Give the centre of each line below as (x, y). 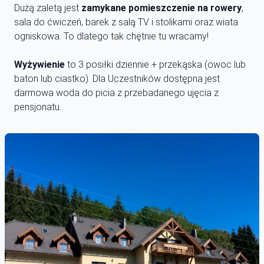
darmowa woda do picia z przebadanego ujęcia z (116, 93)
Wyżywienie (41, 65)
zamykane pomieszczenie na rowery (161, 8)
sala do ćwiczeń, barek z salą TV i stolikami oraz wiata (126, 22)
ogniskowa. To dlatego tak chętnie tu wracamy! (111, 37)
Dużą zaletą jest (48, 8)
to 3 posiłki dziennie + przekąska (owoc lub (156, 65)
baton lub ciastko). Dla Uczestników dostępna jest (117, 79)
